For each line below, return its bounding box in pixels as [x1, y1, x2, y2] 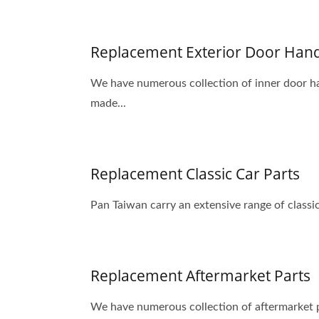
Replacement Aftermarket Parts [90, 266, 310, 286]
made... [90, 98, 126, 109]
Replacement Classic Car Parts [90, 164, 300, 184]
